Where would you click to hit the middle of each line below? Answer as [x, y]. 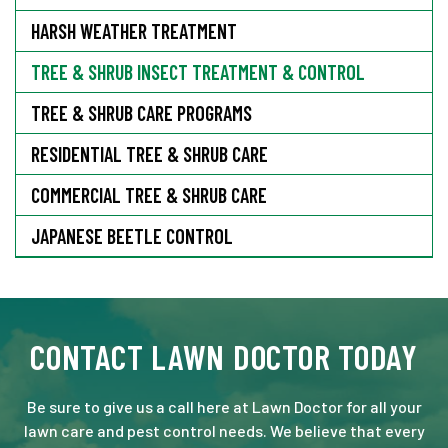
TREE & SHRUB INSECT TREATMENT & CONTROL [198, 72]
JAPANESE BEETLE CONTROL [132, 236]
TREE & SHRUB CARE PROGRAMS [141, 113]
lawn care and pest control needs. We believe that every [224, 431]
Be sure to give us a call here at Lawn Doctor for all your [224, 407]
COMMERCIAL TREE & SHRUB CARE [149, 195]
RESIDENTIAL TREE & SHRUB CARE [149, 154]
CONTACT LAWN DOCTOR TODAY [224, 357]
